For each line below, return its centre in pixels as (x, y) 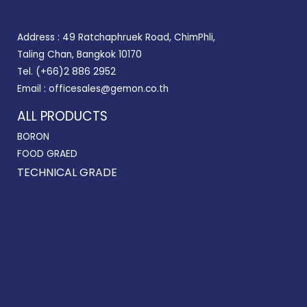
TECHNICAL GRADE (67, 172)
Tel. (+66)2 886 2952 (66, 71)
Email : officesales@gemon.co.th (93, 88)
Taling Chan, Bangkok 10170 (79, 54)
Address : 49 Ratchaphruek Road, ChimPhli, (116, 37)
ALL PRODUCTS (62, 116)
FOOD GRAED (47, 153)
